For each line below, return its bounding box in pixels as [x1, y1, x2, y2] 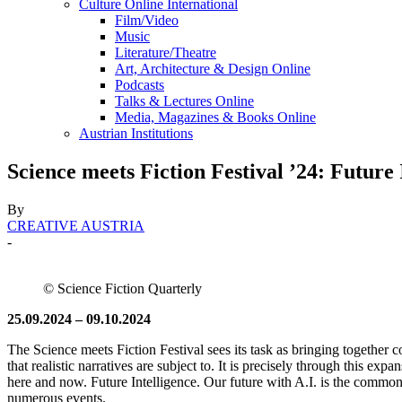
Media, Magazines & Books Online [115, 109, 316, 125]
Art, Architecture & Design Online [115, 61, 310, 76]
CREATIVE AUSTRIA [7, 217, 144, 233]
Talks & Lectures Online [115, 93, 254, 109]
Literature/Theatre [115, 45, 216, 60]
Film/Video [115, 13, 179, 28]
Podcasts [115, 77, 164, 92]
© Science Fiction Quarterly [43, 280, 202, 296]
